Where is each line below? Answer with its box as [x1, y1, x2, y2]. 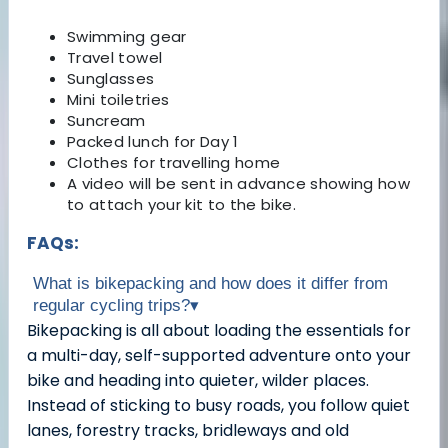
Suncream [67, 110, 146, 132]
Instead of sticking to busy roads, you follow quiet [27, 394, 410, 418]
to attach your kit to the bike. [67, 194, 296, 216]
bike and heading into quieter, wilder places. [27, 369, 369, 393]
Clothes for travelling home [67, 152, 281, 174]
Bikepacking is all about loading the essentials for [27, 319, 411, 343]
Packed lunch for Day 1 [67, 131, 239, 153]
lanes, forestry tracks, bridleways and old [27, 419, 349, 443]
